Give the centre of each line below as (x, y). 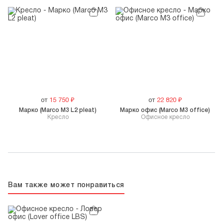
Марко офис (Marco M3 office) (165, 110)
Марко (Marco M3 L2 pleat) (58, 110)
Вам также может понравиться (66, 185)
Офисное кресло (165, 117)
